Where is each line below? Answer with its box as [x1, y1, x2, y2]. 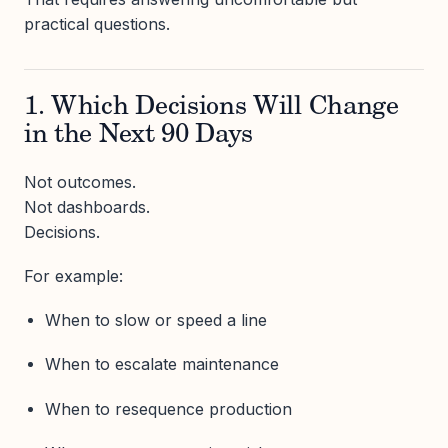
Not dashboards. [24, 196, 150, 217]
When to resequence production [44, 398, 292, 419]
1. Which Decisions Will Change [24, 94, 399, 121]
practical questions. [24, 13, 170, 34]
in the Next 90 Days [24, 122, 254, 149]
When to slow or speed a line [44, 310, 267, 331]
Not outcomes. [24, 171, 136, 192]
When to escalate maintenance [44, 354, 279, 375]
